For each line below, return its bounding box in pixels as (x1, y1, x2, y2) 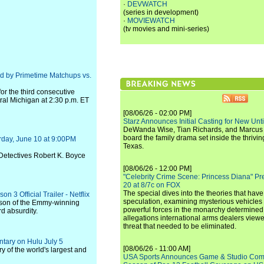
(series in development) (123, 8, 199, 16)
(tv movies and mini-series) (123, 25, 209, 33)
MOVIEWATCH (127, 16, 175, 25)
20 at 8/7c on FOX (123, 181, 180, 189)
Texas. (123, 142, 144, 150)
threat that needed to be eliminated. (123, 222, 236, 230)
